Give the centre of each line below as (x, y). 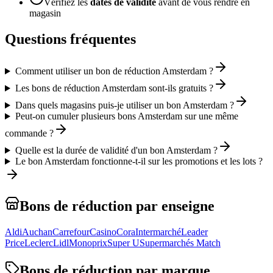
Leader (194, 232)
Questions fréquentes (70, 39)
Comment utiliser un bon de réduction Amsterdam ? (114, 71)
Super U (123, 243)
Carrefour (71, 232)
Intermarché (158, 232)
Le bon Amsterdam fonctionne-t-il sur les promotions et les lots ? (139, 161)
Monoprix (88, 243)
